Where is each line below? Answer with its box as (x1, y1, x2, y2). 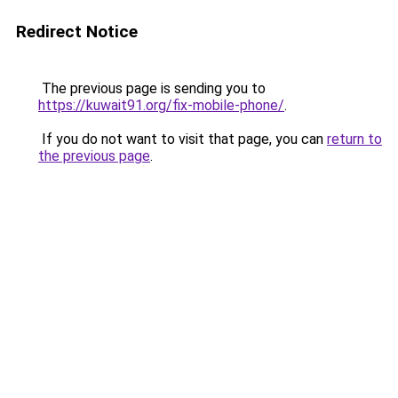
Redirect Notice (16, 21, 138, 42)
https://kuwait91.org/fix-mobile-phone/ (38, 97, 284, 114)
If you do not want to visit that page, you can (38, 131, 327, 147)
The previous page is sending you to (38, 80, 266, 97)
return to (327, 131, 382, 147)
